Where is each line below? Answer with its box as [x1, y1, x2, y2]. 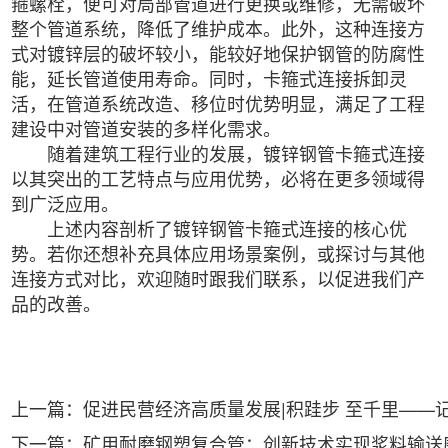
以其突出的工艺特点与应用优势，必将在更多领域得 [11, 165, 426, 192]
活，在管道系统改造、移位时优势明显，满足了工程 [11, 90, 426, 117]
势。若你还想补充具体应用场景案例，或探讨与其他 [11, 240, 426, 267]
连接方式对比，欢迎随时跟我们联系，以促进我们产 [11, 265, 426, 292]
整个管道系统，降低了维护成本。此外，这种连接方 [11, 15, 426, 42]
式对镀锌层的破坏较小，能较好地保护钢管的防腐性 [11, 40, 426, 67]
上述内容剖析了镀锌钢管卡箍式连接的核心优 [11, 215, 408, 242]
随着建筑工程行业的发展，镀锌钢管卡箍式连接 [11, 140, 426, 167]
